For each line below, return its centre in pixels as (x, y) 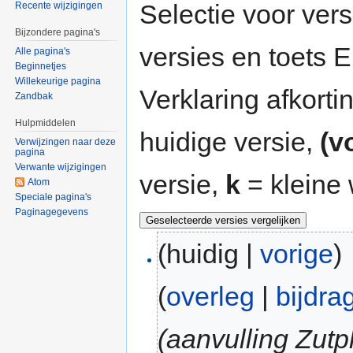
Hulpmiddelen (46, 123)
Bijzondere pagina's (58, 33)
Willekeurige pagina (58, 82)
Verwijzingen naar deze (66, 141)
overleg (211, 297)
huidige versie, (230, 141)
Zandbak (34, 97)
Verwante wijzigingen (61, 167)
